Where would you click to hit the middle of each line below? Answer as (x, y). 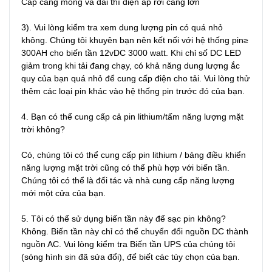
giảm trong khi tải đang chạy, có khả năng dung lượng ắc (131, 65)
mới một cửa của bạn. (63, 193)
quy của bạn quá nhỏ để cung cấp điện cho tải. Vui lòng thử (135, 78)
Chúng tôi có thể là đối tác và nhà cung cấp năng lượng (128, 180)
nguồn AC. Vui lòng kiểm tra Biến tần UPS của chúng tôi (128, 244)
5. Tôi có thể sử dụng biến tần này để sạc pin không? (124, 218)
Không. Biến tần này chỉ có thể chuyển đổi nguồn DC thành (135, 231)
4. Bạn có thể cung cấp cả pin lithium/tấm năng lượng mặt (132, 116)
